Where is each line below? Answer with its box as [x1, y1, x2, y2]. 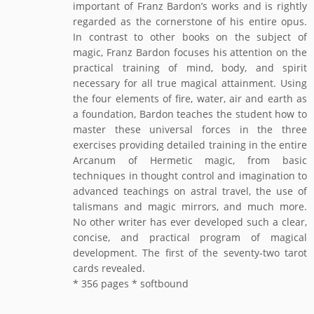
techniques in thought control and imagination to [73, 168, 307, 182]
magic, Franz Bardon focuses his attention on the [73, 45, 307, 59]
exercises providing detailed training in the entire [73, 137, 307, 151]
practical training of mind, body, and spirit [73, 60, 307, 74]
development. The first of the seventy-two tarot [73, 245, 307, 259]
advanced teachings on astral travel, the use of [73, 184, 307, 198]
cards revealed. [73, 261, 146, 275]
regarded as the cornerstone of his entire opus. [73, 14, 307, 28]
